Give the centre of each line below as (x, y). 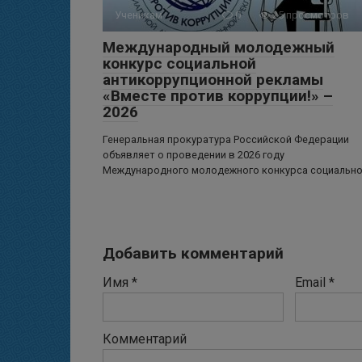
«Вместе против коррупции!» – (218, 96)
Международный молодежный (219, 48)
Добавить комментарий (193, 254)
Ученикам (139, 15)
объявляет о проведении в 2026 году (194, 155)
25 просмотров (309, 15)
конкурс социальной (179, 64)
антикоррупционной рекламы (213, 80)
